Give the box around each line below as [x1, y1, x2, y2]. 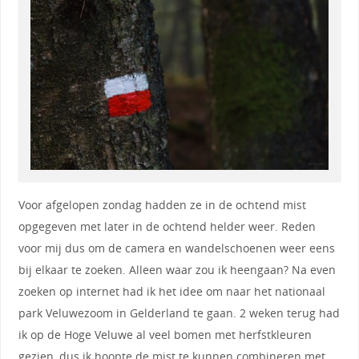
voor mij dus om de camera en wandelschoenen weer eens [18, 240, 335, 256]
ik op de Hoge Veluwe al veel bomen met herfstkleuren [18, 326, 312, 342]
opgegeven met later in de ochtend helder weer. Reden [18, 218, 316, 234]
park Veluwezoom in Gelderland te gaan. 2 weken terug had [18, 305, 340, 321]
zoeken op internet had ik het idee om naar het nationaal [18, 283, 325, 299]
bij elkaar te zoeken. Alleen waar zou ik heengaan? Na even [18, 261, 336, 277]
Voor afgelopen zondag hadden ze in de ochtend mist [18, 196, 306, 212]
